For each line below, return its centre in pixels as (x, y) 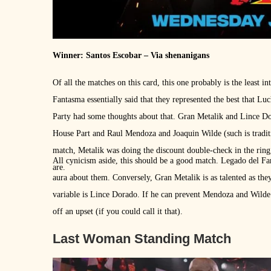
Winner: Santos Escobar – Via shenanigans (131, 55)
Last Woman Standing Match (142, 238)
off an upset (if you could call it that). (118, 211)
